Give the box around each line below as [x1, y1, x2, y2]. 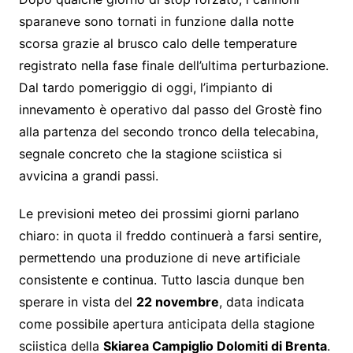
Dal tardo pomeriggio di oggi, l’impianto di [18, 79, 273, 95]
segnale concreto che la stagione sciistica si [18, 145, 282, 162]
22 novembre [136, 293, 219, 310]
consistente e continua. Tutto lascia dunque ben [18, 271, 304, 288]
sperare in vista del [18, 293, 136, 310]
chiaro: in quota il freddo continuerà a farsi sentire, [18, 227, 321, 243]
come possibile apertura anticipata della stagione [18, 315, 314, 332]
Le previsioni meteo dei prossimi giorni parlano [18, 205, 299, 221]
